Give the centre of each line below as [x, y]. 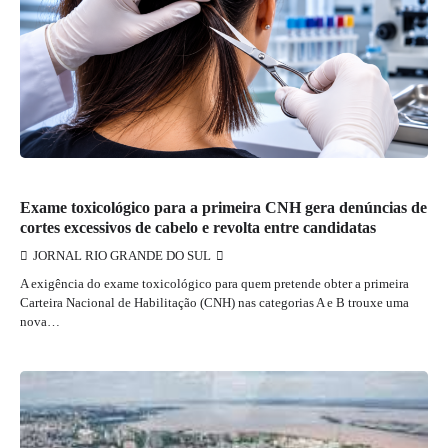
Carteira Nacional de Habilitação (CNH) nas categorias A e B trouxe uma [214, 302]
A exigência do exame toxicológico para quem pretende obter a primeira [214, 283]
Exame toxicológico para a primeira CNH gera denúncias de [223, 207]
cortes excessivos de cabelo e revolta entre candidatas [198, 227]
